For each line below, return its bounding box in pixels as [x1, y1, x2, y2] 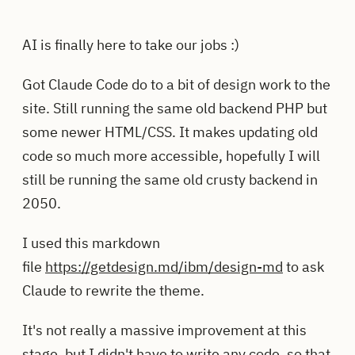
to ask [283, 257, 324, 276]
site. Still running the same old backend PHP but [22, 99, 327, 118]
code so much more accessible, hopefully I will [22, 147, 320, 166]
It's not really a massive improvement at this [22, 320, 307, 339]
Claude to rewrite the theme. [22, 281, 204, 300]
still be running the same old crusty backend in [22, 170, 318, 189]
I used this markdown [22, 233, 160, 252]
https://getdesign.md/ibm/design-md [45, 257, 283, 276]
